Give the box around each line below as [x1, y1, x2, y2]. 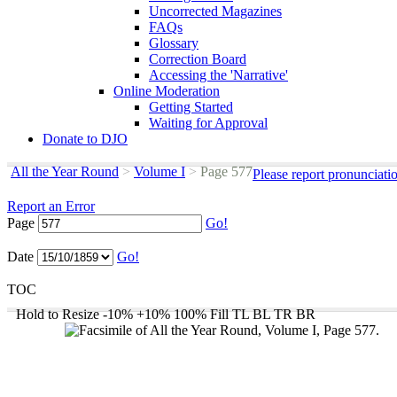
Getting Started [149, 99, 233, 114]
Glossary [149, 35, 198, 51]
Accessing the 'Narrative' [149, 67, 288, 82]
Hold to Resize [16, 307, 99, 322]
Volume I [134, 164, 185, 179]
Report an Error [7, 198, 95, 214]
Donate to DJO [43, 131, 128, 146]
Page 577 [197, 164, 253, 179]
